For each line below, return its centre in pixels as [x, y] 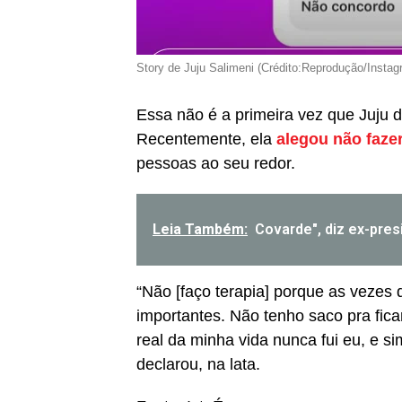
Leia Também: [200, 229]
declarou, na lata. [198, 364]
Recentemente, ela [206, 139]
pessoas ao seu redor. [216, 163]
